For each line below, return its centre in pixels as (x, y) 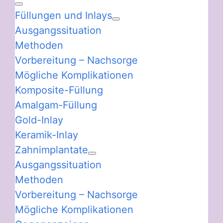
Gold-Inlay (39, 120)
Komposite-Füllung (59, 90)
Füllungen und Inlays (63, 15)
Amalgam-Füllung (56, 105)
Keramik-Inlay (47, 135)
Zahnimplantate (52, 150)
